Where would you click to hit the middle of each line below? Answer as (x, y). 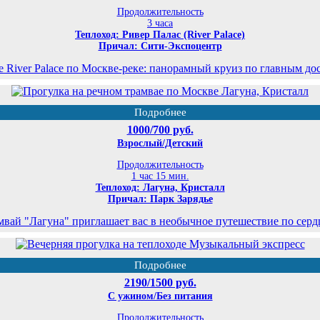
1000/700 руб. (160, 130)
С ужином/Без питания (160, 296)
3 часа (160, 24)
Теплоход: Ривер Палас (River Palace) (160, 35)
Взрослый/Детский (160, 144)
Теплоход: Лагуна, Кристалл (160, 188)
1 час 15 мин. (160, 176)
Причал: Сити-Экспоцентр (160, 46)
